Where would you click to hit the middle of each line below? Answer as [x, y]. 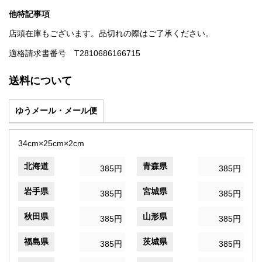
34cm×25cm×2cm [51, 144]
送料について [40, 81]
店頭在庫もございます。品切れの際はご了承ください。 [111, 34]
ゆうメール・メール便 [56, 111]
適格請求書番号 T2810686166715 [75, 54]
